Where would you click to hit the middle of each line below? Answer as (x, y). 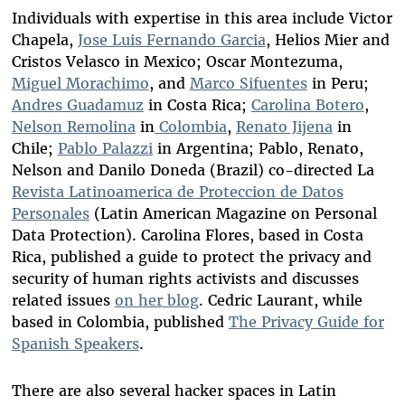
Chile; (34, 149)
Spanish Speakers (75, 344)
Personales (50, 214)
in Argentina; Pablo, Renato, (258, 149)
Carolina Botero (307, 105)
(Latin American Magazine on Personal (233, 214)
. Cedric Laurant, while (280, 301)
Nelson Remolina (73, 127)
